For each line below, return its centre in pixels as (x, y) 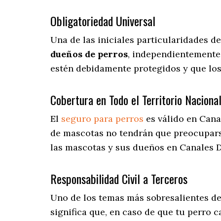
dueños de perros (89, 54)
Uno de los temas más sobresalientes (129, 198)
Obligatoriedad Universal (103, 21)
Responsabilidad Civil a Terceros (119, 179)
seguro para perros (102, 119)
